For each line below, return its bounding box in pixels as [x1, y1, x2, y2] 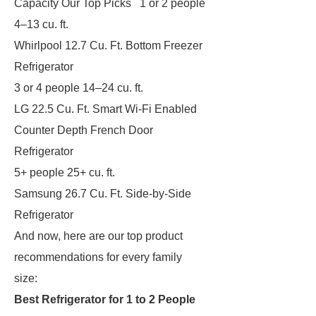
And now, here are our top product [14, 230, 183, 242]
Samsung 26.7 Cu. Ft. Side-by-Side [14, 188, 191, 200]
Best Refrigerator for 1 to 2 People [14, 293, 195, 305]
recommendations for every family [14, 251, 182, 263]
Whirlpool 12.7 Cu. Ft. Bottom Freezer [14, 39, 202, 51]
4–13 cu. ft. [14, 18, 68, 30]
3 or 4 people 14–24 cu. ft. [14, 82, 143, 94]
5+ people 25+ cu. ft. [14, 166, 115, 178]
